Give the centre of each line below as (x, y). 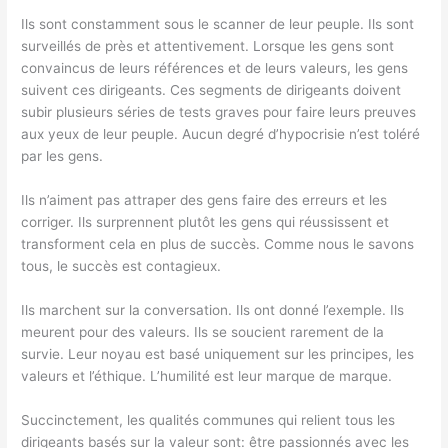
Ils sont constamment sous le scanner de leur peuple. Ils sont (218, 24)
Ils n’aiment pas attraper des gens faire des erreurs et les (204, 200)
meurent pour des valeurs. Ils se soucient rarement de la (203, 332)
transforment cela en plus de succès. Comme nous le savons (218, 244)
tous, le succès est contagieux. (121, 266)
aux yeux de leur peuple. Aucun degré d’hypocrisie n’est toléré (221, 134)
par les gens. (62, 156)
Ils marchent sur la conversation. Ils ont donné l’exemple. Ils (213, 310)
